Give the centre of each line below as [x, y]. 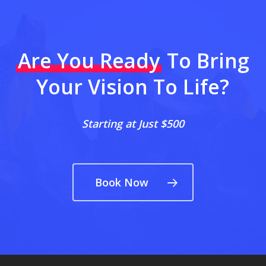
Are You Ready [89, 61]
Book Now [121, 183]
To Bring [206, 61]
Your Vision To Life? [133, 87]
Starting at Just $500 [133, 124]
